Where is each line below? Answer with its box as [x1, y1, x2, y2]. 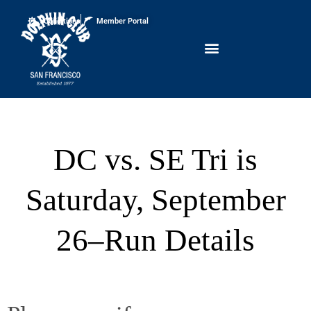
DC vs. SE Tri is [53, 142, 258, 178]
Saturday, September [25, 183, 286, 218]
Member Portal [96, 16, 149, 26]
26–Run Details [56, 223, 255, 258]
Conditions [43, 16, 81, 26]
